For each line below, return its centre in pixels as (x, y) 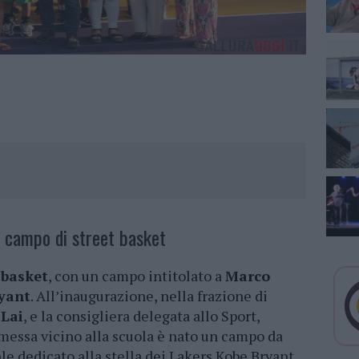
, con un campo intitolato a (137, 276)
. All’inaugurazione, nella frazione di (149, 296)
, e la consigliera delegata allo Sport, (141, 316)
